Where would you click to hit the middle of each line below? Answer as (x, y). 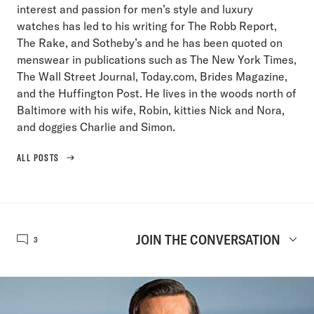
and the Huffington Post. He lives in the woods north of (157, 93)
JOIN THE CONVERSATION (208, 239)
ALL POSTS (38, 157)
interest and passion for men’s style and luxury (135, 9)
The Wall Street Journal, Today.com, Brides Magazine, (152, 76)
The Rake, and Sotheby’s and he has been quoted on (150, 42)
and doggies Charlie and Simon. (96, 127)
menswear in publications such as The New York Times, (157, 59)
